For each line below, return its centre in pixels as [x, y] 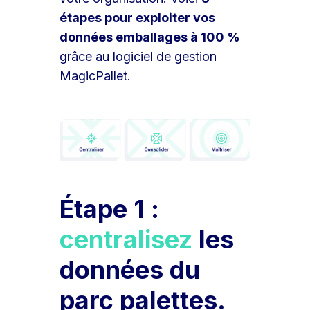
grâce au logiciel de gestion [138, 56]
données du [130, 270]
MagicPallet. [95, 75]
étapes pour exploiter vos [138, 17]
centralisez [126, 240]
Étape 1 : [110, 209]
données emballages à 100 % [150, 37]
